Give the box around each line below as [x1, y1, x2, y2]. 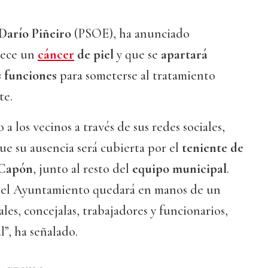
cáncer [38, 47, 74, 63]
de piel [74, 47, 114, 63]
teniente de [182, 140, 243, 156]
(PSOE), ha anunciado [71, 26, 190, 42]
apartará [161, 47, 208, 63]
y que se [114, 47, 161, 63]
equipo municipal [132, 161, 227, 177]
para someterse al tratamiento [57, 68, 215, 84]
